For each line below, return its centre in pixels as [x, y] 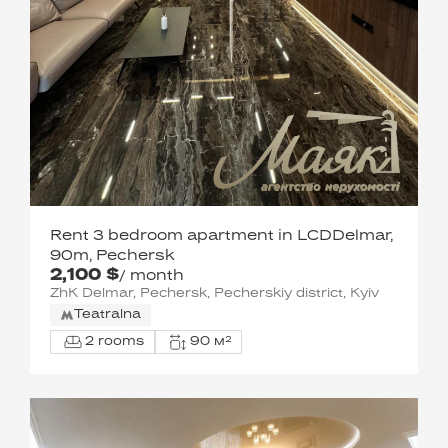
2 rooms [114, 341]
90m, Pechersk [112, 256]
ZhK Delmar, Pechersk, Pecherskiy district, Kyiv [214, 294]
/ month [151, 276]
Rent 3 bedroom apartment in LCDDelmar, [221, 236]
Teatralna [107, 315]
